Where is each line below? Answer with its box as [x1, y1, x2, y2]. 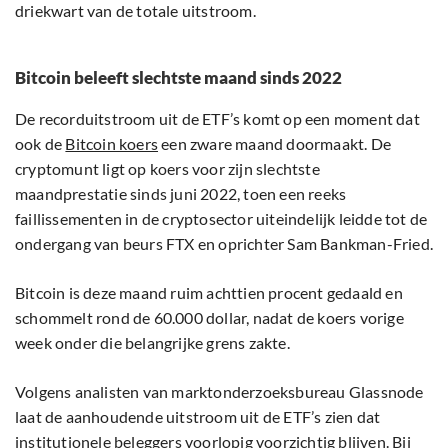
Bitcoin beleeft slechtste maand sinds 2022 [15, 67, 342, 89]
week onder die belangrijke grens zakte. [15, 333, 290, 353]
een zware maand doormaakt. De [158, 134, 392, 154]
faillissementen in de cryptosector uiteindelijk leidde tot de [15, 209, 428, 229]
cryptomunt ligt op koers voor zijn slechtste [15, 159, 320, 179]
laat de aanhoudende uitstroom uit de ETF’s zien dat [15, 407, 381, 427]
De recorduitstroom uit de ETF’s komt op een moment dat [15, 109, 420, 129]
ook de [15, 134, 66, 154]
